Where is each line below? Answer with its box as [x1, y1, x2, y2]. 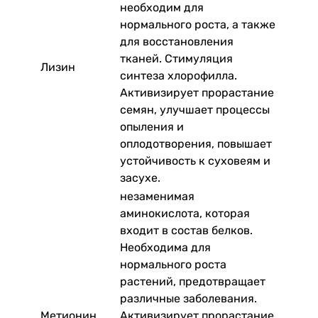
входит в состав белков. [120, 223, 253, 237]
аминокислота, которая [120, 206, 250, 220]
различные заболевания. [120, 291, 257, 305]
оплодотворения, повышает [120, 136, 272, 150]
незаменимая [120, 189, 194, 203]
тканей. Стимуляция [120, 51, 233, 65]
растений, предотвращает [120, 274, 265, 288]
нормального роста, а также [120, 17, 275, 31]
